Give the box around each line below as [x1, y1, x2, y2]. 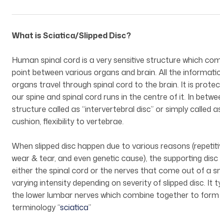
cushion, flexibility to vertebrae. [12, 116, 124, 127]
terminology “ [12, 202, 60, 213]
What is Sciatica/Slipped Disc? [12, 30, 131, 41]
